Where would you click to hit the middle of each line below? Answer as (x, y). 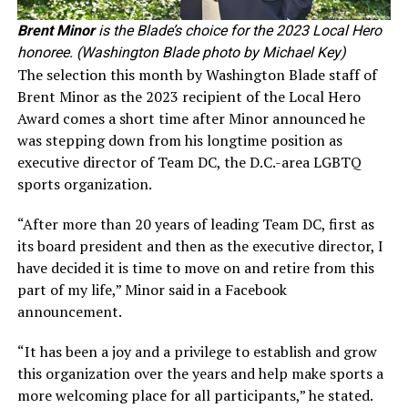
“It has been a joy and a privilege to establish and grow (197, 352)
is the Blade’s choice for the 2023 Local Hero (238, 31)
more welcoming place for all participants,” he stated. (195, 396)
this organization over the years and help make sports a (200, 374)
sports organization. (84, 184)
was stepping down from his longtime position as (179, 141)
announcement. (69, 312)
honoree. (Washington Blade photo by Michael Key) (181, 53)
